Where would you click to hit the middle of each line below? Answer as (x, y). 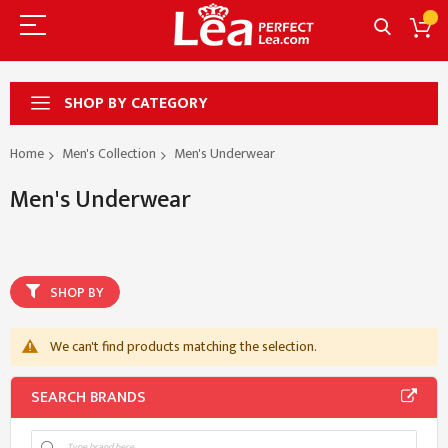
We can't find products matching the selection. (183, 346)
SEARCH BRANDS (88, 397)
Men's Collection (109, 153)
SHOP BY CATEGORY (136, 103)
